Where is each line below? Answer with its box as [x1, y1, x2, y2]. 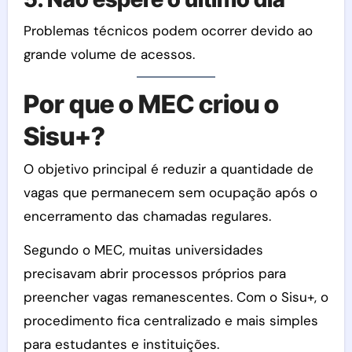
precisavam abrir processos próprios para [23, 265, 286, 282]
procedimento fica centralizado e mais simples [23, 312, 318, 329]
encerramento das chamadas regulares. [23, 207, 271, 225]
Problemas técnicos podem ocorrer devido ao [23, 21, 313, 39]
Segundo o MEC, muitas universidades [23, 241, 263, 258]
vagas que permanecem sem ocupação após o [23, 184, 317, 201]
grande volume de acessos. [23, 45, 195, 63]
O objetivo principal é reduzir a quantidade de [23, 160, 313, 178]
